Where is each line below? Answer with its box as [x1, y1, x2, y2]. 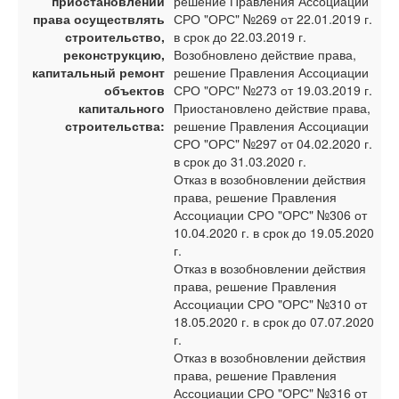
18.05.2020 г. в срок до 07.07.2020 [174, 313, 374, 330]
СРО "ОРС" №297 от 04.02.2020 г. [174, 134, 372, 152]
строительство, [65, 28, 165, 45]
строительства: [65, 117, 165, 134]
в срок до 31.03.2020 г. [174, 152, 306, 170]
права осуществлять [33, 10, 165, 28]
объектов [104, 81, 165, 99]
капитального [78, 99, 165, 117]
